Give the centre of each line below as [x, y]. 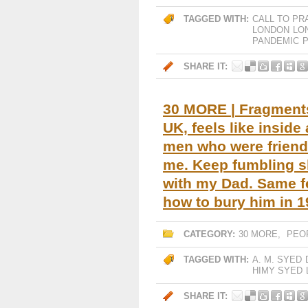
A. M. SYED [277, 260]
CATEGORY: [209, 234]
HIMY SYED [277, 271]
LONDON [271, 30]
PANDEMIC [276, 41]
